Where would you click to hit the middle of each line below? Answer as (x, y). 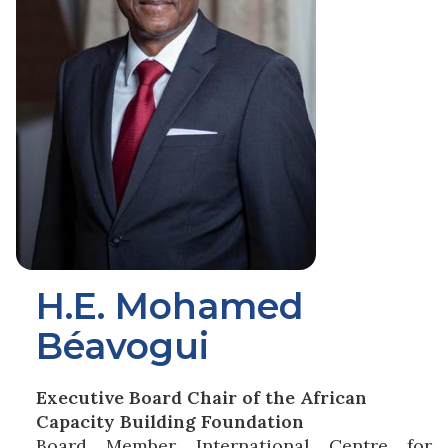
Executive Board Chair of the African (201, 397)
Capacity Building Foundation (170, 421)
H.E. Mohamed (170, 306)
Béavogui (122, 346)
